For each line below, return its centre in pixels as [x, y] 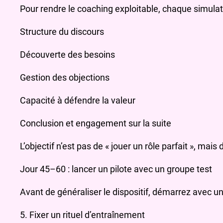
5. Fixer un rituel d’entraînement [82, 215]
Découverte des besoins [67, 55]
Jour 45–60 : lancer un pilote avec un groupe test [116, 169]
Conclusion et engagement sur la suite [96, 123]
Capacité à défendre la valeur [78, 101]
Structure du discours [62, 32]
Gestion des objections [65, 78]
